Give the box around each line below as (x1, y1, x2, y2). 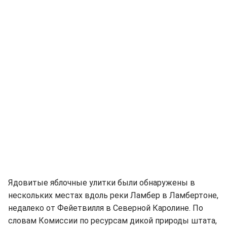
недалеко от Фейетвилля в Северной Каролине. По (8, 203, 203, 213)
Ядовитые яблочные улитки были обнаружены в (8, 178, 195, 187)
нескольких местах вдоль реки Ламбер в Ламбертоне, (8, 191, 218, 200)
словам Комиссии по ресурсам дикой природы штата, (8, 216, 217, 225)
